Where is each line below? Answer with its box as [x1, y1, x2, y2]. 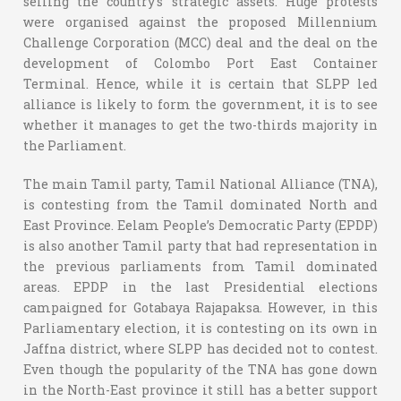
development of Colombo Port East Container [23, 54, 378, 72]
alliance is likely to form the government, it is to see [23, 95, 378, 113]
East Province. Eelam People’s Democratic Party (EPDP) [23, 216, 378, 234]
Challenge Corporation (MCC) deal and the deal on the [23, 33, 378, 51]
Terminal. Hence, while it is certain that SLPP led [23, 74, 378, 92]
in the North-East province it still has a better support [23, 380, 378, 398]
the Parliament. [23, 136, 127, 154]
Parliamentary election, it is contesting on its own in [23, 319, 378, 337]
